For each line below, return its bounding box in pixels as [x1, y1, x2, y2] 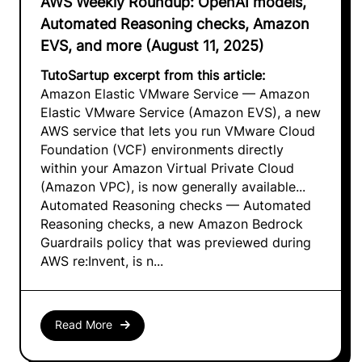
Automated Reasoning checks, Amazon [40, 15, 309, 32]
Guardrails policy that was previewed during [40, 234, 311, 250]
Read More [54, 318, 112, 332]
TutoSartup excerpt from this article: [40, 67, 265, 83]
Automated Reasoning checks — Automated [40, 197, 311, 213]
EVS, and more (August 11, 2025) [40, 36, 264, 54]
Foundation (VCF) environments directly [40, 141, 284, 158]
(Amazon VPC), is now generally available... [40, 179, 305, 195]
